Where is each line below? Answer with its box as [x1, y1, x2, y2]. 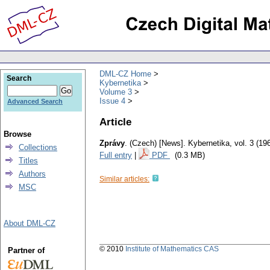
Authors [19, 169, 46, 178]
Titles [19, 156, 38, 165]
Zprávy [99, 139, 125, 148]
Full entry [99, 151, 132, 160]
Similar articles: [99, 175, 149, 184]
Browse [4, 130, 31, 139]
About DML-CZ [4, 219, 55, 228]
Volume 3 [99, 87, 132, 96]
